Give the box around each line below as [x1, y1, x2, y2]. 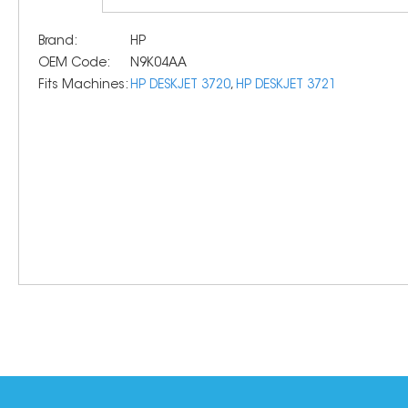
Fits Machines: [38, 78, 128, 92]
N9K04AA [130, 56, 187, 70]
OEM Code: [38, 56, 110, 70]
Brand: [38, 35, 77, 48]
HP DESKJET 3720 [130, 78, 230, 92]
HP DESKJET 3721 [236, 78, 336, 92]
